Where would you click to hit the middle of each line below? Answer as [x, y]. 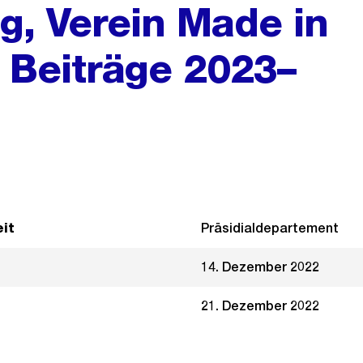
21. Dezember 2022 [260, 306]
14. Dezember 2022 [260, 267]
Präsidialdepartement [269, 228]
